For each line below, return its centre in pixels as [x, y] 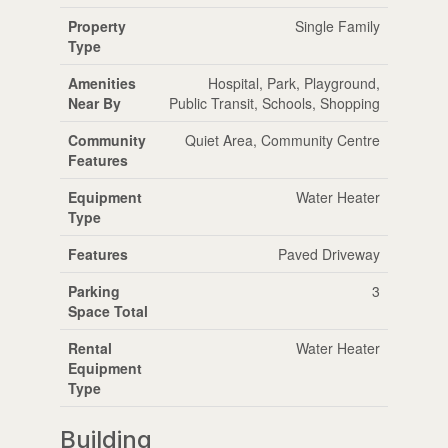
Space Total [107, 310]
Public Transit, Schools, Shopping [274, 102]
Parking [93, 290]
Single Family [337, 25]
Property [96, 25]
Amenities [101, 82]
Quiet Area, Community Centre [282, 139]
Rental [89, 347]
